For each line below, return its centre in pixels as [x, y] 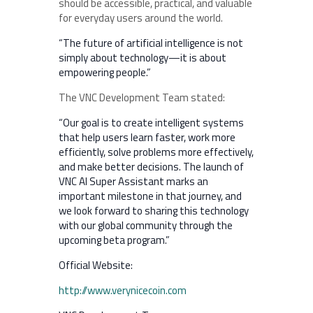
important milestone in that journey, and [150, 196]
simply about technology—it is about [143, 57]
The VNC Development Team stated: [142, 97]
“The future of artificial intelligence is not [151, 43]
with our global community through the [146, 225]
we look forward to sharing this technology [154, 210]
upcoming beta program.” [114, 240]
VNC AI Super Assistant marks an [133, 181]
